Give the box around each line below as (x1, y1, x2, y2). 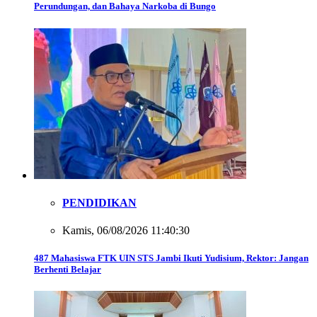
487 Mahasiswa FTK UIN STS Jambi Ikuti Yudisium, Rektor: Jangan (34, 253, 309, 264)
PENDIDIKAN (62, 196, 137, 209)
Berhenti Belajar (34, 264, 101, 275)
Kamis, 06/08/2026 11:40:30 (62, 224, 190, 237)
